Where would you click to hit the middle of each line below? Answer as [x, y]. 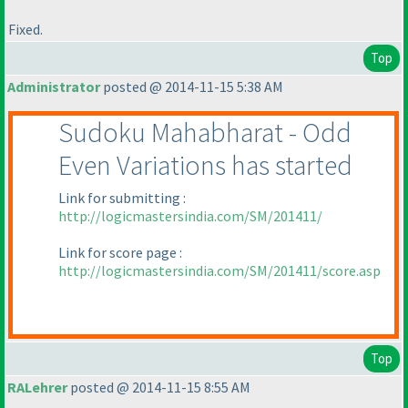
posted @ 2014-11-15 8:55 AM [159, 388]
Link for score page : [120, 253]
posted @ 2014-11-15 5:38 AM [192, 87]
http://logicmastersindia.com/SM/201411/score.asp [219, 271]
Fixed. [25, 29]
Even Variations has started [205, 165]
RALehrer [37, 388]
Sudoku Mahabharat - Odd [205, 133]
